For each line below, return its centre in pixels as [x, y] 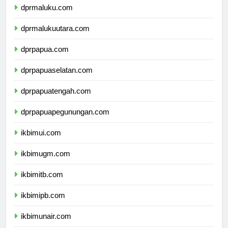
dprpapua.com [45, 59]
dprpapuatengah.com [56, 100]
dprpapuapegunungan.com [65, 121]
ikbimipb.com [43, 205]
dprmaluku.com [47, 17]
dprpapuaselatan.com [57, 79]
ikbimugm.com [46, 163]
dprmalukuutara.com [55, 38]
